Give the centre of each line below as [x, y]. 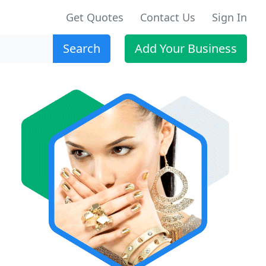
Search [82, 48]
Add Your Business [186, 48]
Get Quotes [95, 17]
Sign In [229, 17]
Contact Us [168, 17]
